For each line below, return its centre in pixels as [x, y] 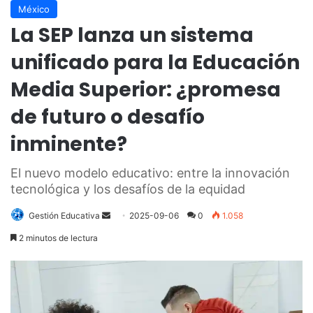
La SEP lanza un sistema [132, 35]
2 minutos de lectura [57, 238]
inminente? [69, 144]
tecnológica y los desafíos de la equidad [128, 189]
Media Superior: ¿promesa [146, 89]
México [34, 9]
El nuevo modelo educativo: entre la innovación [150, 173]
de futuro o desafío [108, 117]
